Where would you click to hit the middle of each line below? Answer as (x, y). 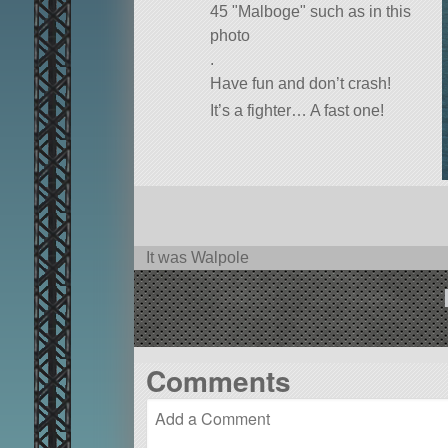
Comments (218, 380)
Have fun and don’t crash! (300, 83)
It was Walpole (197, 258)
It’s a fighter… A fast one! (297, 111)
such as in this (358, 11)
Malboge (269, 11)
